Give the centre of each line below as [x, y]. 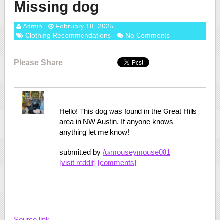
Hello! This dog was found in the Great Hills [128, 111]
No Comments [147, 35]
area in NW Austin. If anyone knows [116, 122]
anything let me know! [94, 132]
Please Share [38, 63]
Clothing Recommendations [68, 35]
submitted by [81, 152]
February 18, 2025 [84, 26]
